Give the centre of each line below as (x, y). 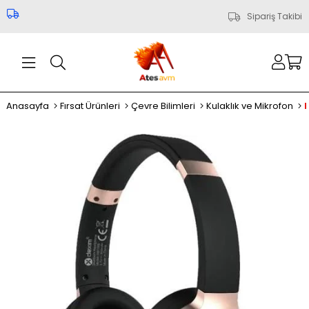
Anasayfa (27, 106)
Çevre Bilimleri (163, 106)
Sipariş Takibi (275, 16)
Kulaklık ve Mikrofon (249, 106)
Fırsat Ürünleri (90, 106)
